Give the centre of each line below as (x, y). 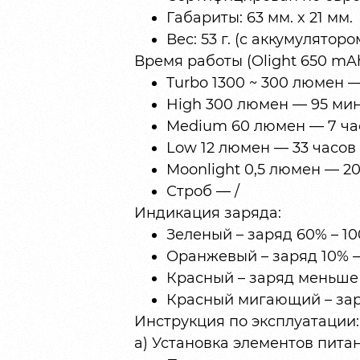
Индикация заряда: (207, 213)
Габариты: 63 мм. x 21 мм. (259, 18)
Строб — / (202, 192)
